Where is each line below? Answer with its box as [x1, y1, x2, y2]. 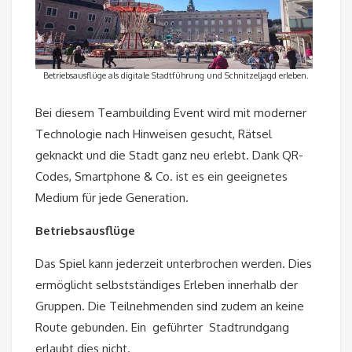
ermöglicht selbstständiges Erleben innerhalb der [35, 277, 298, 293]
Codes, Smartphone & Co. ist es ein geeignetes [35, 169, 288, 185]
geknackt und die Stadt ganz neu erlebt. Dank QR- [35, 148, 303, 163]
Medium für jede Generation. [35, 190, 189, 206]
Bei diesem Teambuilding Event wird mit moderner [35, 105, 306, 121]
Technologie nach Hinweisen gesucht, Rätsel [35, 126, 272, 142]
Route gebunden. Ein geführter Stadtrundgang [35, 320, 292, 335]
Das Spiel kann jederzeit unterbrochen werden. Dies [35, 256, 312, 272]
